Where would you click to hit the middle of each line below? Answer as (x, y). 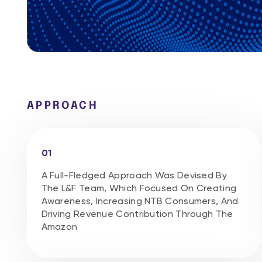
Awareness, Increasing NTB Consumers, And (140, 201)
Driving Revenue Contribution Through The (137, 213)
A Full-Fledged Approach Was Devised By (134, 175)
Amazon (59, 226)
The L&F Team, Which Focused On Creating (139, 188)
